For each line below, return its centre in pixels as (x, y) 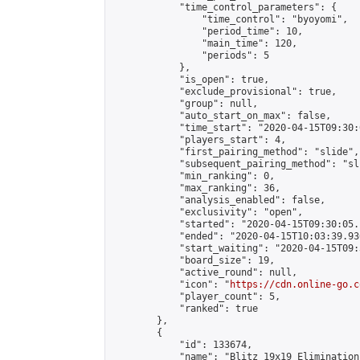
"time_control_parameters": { (224, 7)
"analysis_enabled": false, (219, 200)
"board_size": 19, (193, 260)
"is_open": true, (190, 80)
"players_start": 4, (199, 140)
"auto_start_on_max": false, (221, 116)
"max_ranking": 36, (196, 188)
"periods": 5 (190, 55)
